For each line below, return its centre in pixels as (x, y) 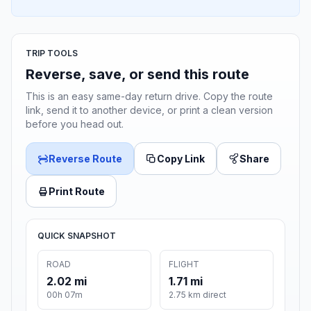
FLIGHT (184, 264)
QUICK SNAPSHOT (77, 236)
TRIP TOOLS (52, 53)
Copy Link (181, 159)
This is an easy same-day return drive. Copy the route (149, 96)
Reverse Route (85, 159)
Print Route (77, 192)
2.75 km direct (197, 295)
